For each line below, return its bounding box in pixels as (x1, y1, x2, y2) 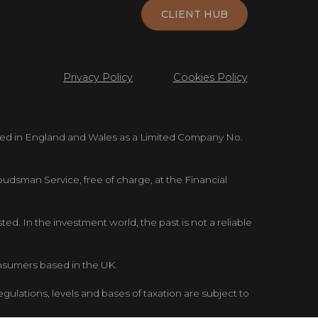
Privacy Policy (63, 71, 133, 84)
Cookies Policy (172, 71, 248, 84)
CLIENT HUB (160, 8, 228, 21)
